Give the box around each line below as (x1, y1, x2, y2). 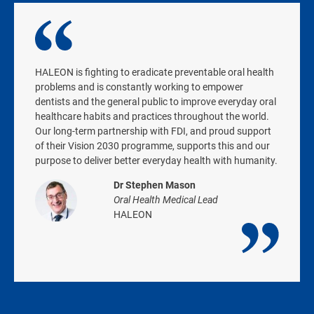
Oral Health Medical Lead (114, 194, 218, 205)
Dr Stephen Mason (114, 179, 196, 191)
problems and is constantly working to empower (35, 81, 243, 93)
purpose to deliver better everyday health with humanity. (35, 155, 278, 166)
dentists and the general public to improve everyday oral (35, 96, 276, 107)
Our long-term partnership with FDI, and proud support (35, 125, 271, 137)
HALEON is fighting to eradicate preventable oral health (35, 67, 274, 78)
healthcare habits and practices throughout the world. (35, 111, 269, 122)
